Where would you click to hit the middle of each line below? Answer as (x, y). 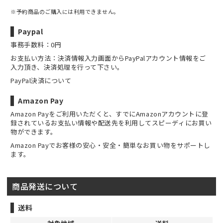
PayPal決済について (41, 80)
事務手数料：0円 (36, 44)
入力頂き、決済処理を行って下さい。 (67, 67)
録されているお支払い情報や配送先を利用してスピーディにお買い (111, 122)
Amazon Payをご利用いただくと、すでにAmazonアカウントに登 (110, 113)
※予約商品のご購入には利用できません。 (65, 11)
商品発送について (45, 186)
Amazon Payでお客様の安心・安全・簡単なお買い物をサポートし (111, 145)
